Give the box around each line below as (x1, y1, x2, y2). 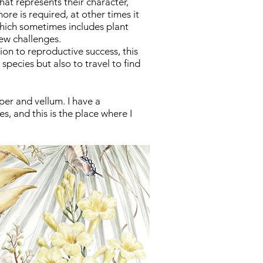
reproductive (28, 45, 83, 57)
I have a (65, 95, 100, 107)
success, (86, 45, 120, 57)
